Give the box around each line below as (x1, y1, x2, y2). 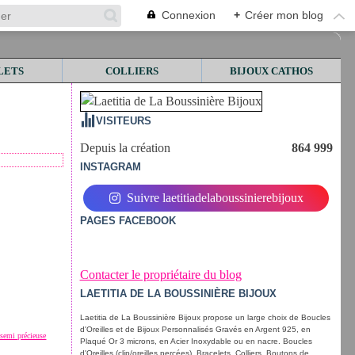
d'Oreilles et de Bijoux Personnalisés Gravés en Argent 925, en (79, 325, 311, 334)
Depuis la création (79, 141, 170, 155)
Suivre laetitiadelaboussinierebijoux (126, 191, 303, 204)
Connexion (162, 9, 216, 21)
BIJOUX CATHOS (230, 64, 313, 77)
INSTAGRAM (79, 161, 141, 173)
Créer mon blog (245, 9, 323, 21)
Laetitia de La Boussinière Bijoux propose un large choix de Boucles (79, 313, 330, 322)
